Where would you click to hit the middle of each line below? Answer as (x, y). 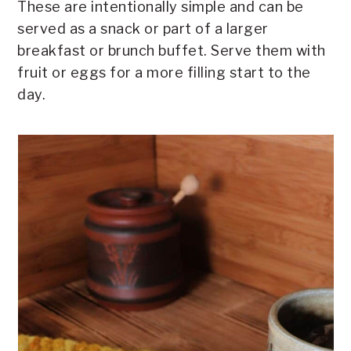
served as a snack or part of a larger (143, 29)
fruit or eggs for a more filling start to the (164, 73)
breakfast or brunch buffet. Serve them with (172, 51)
